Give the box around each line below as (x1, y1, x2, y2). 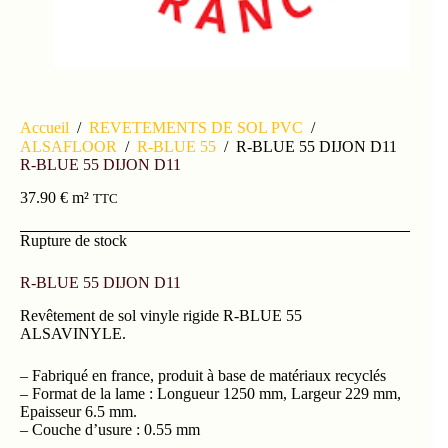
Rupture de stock (20, 231, 127, 249)
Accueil (20, 118, 69, 136)
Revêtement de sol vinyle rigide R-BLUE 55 (20, 306, 302, 324)
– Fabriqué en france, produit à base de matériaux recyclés (20, 366, 386, 384)
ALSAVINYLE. (20, 324, 126, 342)
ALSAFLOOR (20, 137, 117, 155)
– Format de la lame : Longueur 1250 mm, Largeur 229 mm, (20, 384, 401, 402)
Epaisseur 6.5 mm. (20, 402, 137, 420)
